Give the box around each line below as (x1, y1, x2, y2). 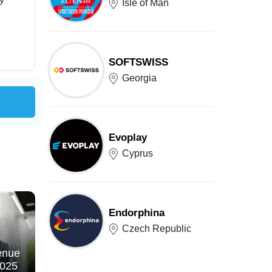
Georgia (122, 72, 157, 83)
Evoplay (109, 131, 147, 143)
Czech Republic (122, 223, 191, 234)
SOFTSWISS (109, 56, 168, 68)
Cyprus (122, 148, 153, 158)
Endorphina (109, 206, 165, 219)
